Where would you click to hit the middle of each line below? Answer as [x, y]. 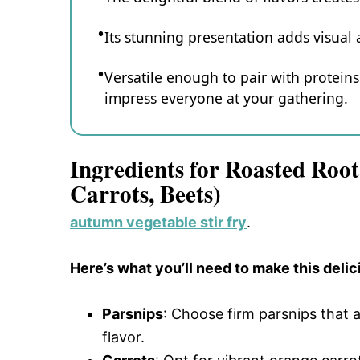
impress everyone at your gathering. [226, 98]
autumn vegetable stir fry [158, 222]
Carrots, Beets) [145, 193]
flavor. [123, 337]
